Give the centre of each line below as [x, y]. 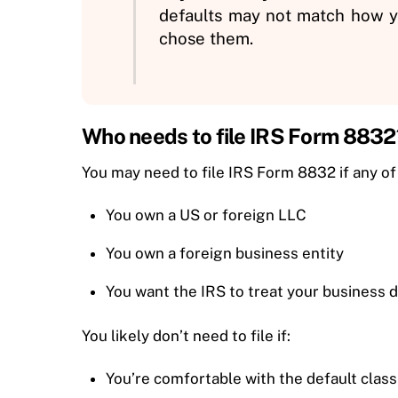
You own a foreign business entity [225, 253]
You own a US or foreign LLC [207, 215]
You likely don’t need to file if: [186, 335]
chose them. [207, 39]
